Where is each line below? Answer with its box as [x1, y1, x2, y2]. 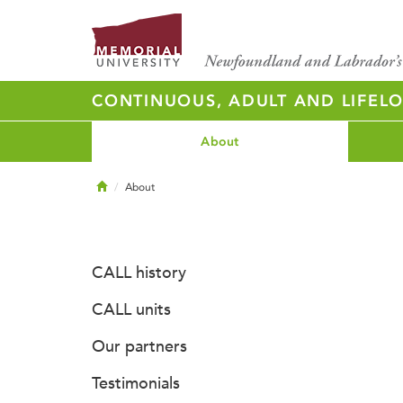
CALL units [92, 300, 171, 319]
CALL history [92, 263, 186, 282]
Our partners [92, 336, 187, 356]
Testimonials [92, 373, 180, 393]
